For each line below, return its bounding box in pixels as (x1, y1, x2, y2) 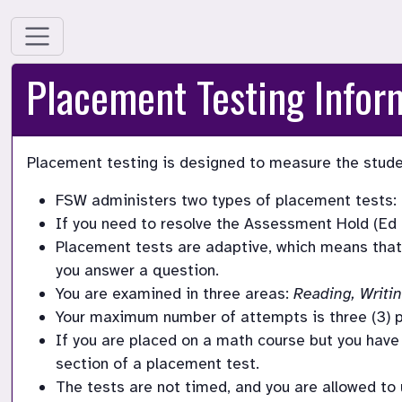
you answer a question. (56, 260, 223, 281)
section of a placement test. (56, 354, 264, 374)
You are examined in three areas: (56, 284, 293, 304)
